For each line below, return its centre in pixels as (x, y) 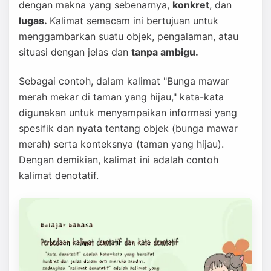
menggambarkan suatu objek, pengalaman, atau (129, 36)
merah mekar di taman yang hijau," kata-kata (121, 97)
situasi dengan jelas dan (75, 52)
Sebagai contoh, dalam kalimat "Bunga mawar (124, 81)
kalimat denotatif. (59, 175)
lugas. (34, 21)
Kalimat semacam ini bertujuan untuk (134, 21)
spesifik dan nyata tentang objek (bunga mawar (128, 128)
